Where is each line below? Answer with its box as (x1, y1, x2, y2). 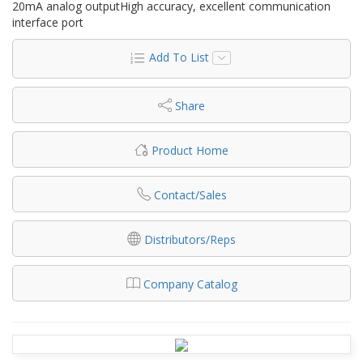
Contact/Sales (153, 186, 227, 203)
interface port (12, 14, 83, 30)
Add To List (148, 49, 209, 65)
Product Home (152, 142, 228, 158)
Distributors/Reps (144, 231, 236, 247)
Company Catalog (143, 275, 237, 292)
